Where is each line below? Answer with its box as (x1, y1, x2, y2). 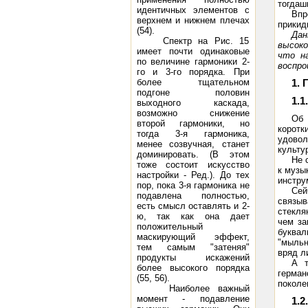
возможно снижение (136, 108, 250, 118)
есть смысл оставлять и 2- (136, 201, 250, 211)
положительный (136, 221, 203, 232)
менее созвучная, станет (136, 139, 250, 149)
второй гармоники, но (136, 118, 250, 129)
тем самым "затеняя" (136, 242, 250, 252)
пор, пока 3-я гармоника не (136, 180, 250, 190)
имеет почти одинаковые (136, 46, 250, 56)
